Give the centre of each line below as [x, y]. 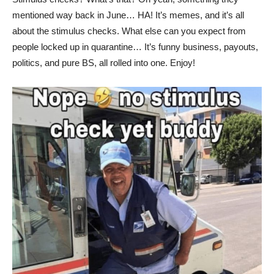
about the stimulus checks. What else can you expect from [129, 31]
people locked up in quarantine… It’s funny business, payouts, [135, 47]
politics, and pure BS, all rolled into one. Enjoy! [104, 63]
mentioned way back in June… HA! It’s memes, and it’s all [128, 15]
